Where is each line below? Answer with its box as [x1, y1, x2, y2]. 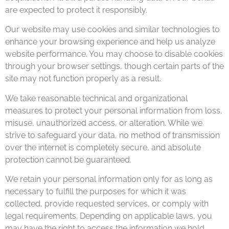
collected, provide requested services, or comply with [5, 198, 209, 209]
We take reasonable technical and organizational [5, 93, 188, 103]
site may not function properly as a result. [5, 74, 161, 84]
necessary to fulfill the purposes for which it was [5, 186, 186, 196]
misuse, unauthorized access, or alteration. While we [5, 118, 202, 128]
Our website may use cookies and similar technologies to [5, 25, 220, 35]
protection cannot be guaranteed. [5, 154, 131, 165]
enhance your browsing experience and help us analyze [5, 37, 215, 47]
